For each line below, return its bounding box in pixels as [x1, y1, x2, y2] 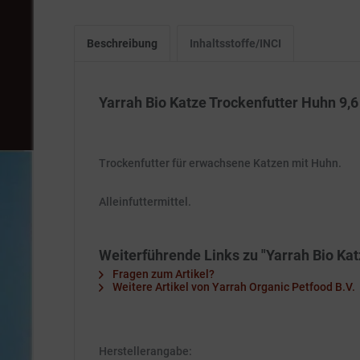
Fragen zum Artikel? [110, 268, 215, 280]
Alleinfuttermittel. [99, 195, 191, 208]
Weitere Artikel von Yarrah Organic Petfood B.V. [110, 280, 355, 293]
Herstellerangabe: [99, 345, 192, 358]
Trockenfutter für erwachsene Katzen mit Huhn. [99, 157, 342, 170]
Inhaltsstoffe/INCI [190, 37, 281, 50]
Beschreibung [87, 37, 157, 50]
